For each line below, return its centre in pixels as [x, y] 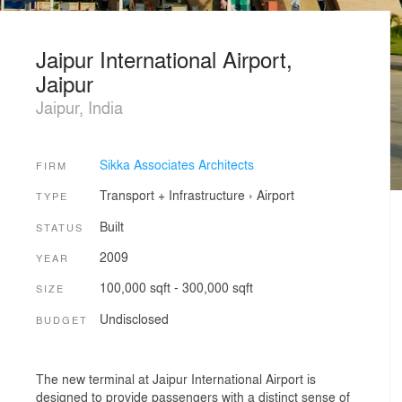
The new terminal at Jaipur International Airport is [176, 379]
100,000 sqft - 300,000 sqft [176, 288]
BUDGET [62, 319]
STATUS [60, 227]
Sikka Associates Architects [176, 164]
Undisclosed [134, 318]
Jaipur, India [79, 107]
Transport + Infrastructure [172, 195]
